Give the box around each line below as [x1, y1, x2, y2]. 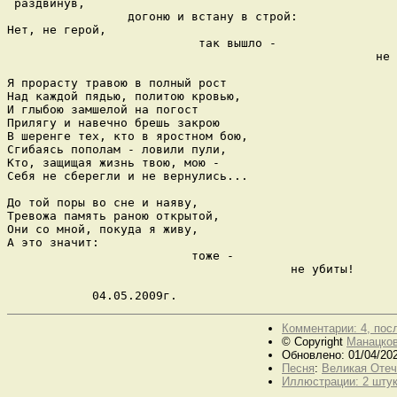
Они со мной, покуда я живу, [7, 222, 198, 236]
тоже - [7, 248, 234, 262]
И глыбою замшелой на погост [7, 102, 198, 116]
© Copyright [282, 334, 346, 348]
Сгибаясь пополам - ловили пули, [7, 142, 227, 156]
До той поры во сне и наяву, [7, 195, 198, 209]
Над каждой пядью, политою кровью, [7, 89, 241, 103]
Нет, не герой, [7, 22, 106, 36]
